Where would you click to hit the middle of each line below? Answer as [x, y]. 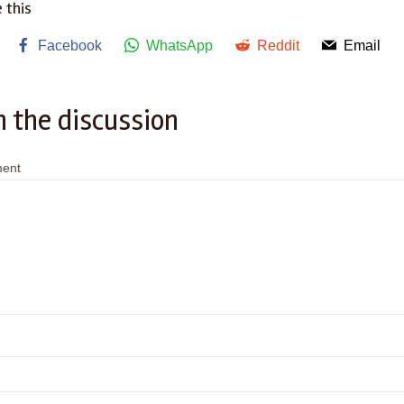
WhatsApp [179, 46]
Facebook [70, 46]
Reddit [278, 46]
